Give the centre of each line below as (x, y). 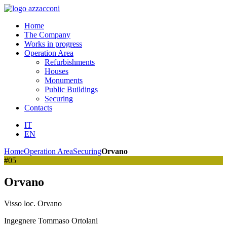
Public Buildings (71, 89)
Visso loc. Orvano (33, 203)
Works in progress (53, 44)
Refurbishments (70, 62)
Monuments (64, 80)
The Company (47, 35)
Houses (56, 71)
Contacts (38, 108)
